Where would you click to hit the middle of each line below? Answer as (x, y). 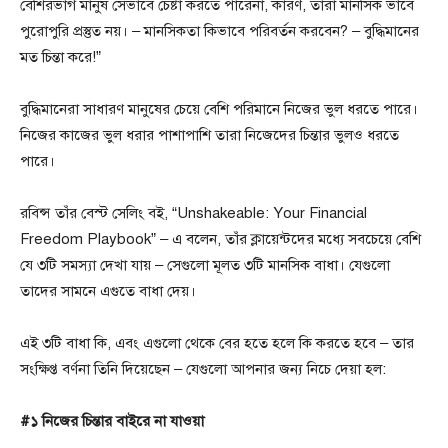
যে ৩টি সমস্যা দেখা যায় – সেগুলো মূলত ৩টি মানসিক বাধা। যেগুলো (205, 265)
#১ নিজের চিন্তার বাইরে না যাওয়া (112, 421)
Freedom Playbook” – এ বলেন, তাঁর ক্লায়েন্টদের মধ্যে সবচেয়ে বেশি (220, 239)
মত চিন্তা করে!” (60, 57)
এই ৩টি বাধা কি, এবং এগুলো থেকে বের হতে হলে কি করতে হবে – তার (217, 343)
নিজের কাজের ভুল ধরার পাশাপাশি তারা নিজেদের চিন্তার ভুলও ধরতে (209, 135)
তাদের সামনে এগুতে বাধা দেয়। (108, 291)
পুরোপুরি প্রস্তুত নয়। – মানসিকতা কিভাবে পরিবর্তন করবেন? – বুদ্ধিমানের (219, 31)
